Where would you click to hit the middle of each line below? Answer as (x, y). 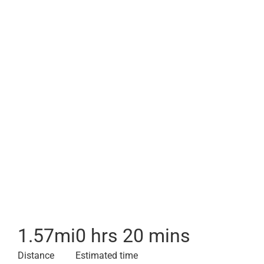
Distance (36, 255)
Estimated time (107, 255)
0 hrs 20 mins (133, 236)
